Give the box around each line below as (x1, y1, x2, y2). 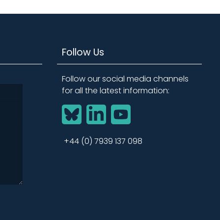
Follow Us (62, 46, 104, 59)
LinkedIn (86, 104, 115, 116)
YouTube (110, 104, 145, 116)
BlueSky (61, 104, 89, 116)
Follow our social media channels (62, 73, 189, 85)
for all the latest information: (62, 85, 169, 97)
